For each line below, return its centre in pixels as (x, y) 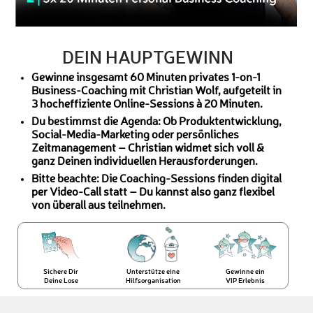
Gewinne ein (245, 271)
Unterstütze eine (153, 271)
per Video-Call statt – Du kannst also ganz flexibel (153, 193)
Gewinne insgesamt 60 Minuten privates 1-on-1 (146, 78)
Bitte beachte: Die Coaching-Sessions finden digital (156, 180)
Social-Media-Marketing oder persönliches (135, 136)
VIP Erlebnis (245, 281)
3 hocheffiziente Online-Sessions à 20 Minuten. (147, 105)
